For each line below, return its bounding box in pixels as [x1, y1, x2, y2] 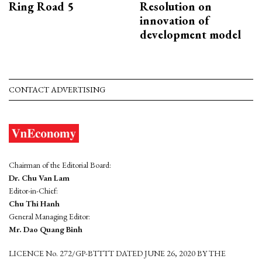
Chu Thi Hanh [9, 198, 60, 209]
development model [140, 27, 241, 43]
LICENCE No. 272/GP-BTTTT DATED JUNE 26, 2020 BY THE [9, 248, 226, 259]
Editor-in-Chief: [9, 185, 58, 196]
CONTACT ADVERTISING [9, 84, 105, 95]
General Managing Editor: [9, 211, 90, 222]
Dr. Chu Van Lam [9, 173, 70, 184]
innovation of [140, 13, 209, 29]
